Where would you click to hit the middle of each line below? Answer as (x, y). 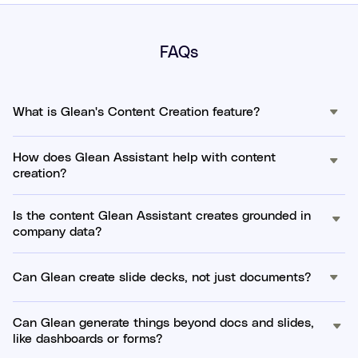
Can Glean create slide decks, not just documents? (162, 278)
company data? (57, 232)
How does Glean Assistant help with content (144, 158)
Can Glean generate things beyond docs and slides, (163, 323)
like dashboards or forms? (88, 339)
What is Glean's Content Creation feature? (136, 112)
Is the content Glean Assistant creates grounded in (162, 216)
